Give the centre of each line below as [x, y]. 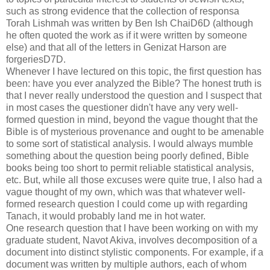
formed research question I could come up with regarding [127, 204]
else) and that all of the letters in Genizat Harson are [116, 47]
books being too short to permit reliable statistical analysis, [130, 168]
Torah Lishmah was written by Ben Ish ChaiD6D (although [130, 23]
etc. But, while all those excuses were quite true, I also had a [134, 180]
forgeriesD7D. [36, 59]
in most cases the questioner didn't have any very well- [122, 107]
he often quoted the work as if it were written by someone [127, 35]
